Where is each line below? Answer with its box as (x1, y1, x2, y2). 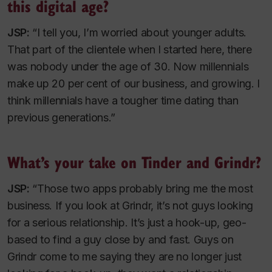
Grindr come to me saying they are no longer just (7, 250, 242, 263)
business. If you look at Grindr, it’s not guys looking (7, 199, 253, 212)
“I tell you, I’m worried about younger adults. (29, 26, 246, 39)
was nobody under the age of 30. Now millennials (7, 60, 249, 73)
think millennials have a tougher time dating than (7, 94, 239, 107)
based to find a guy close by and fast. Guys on (7, 233, 234, 246)
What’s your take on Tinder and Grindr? (7, 151, 261, 174)
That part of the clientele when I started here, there (7, 43, 252, 56)
